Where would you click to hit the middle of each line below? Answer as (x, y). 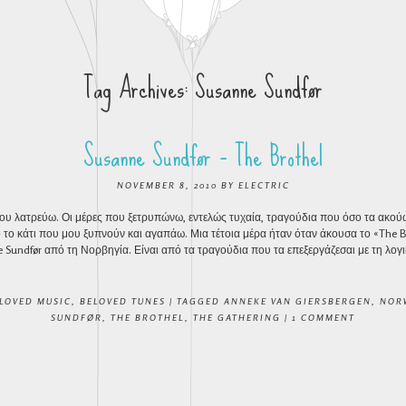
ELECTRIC (264, 185)
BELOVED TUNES (123, 301)
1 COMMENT (324, 317)
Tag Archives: (139, 88)
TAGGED (200, 301)
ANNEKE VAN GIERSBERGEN (298, 301)
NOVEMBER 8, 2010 (167, 185)
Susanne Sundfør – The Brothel (203, 156)
